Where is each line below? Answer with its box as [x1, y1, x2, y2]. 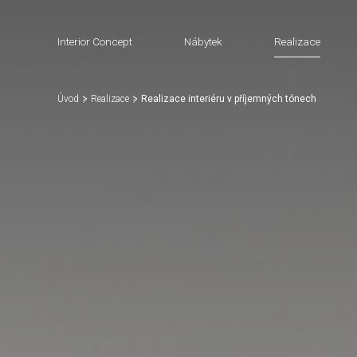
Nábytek [184, 35, 222, 48]
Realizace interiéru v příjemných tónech [141, 92, 316, 104]
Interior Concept [57, 35, 132, 48]
